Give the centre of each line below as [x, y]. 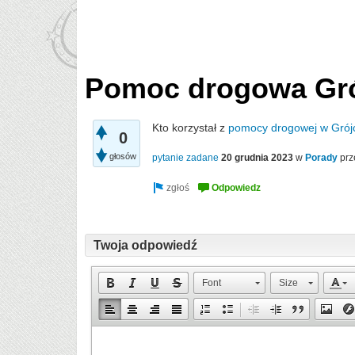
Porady [321, 158]
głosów [123, 156]
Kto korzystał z [189, 128]
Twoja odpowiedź [145, 245]
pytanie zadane [185, 158]
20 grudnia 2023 [257, 158]
